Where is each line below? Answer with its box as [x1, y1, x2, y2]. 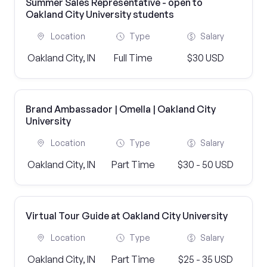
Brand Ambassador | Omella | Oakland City [26, 103, 216, 115]
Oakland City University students [26, 8, 174, 20]
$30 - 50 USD [177, 159, 234, 170]
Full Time [114, 52, 153, 64]
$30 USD [187, 52, 224, 64]
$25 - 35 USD [178, 253, 233, 265]
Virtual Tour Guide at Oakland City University [26, 210, 228, 222]
